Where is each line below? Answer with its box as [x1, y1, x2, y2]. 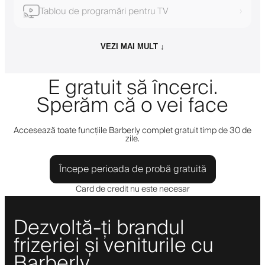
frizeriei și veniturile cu [14, 228, 214, 263]
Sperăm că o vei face [37, 88, 228, 123]
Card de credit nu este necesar [75, 182, 190, 196]
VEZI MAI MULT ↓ [101, 41, 164, 51]
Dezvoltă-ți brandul [14, 211, 185, 245]
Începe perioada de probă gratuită [59, 160, 206, 177]
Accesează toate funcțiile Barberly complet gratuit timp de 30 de [14, 123, 251, 138]
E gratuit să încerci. [47, 70, 218, 105]
